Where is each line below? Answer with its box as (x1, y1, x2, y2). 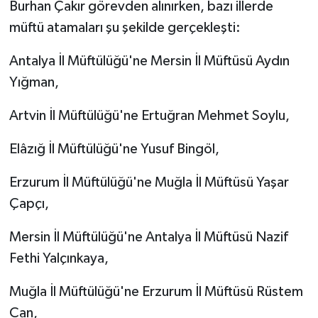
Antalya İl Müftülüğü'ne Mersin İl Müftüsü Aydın (9, 53, 290, 68)
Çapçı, (9, 196, 49, 211)
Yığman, (9, 75, 59, 89)
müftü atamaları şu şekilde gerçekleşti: (9, 20, 241, 35)
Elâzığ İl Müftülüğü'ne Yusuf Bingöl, (9, 141, 219, 156)
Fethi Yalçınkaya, (9, 251, 109, 265)
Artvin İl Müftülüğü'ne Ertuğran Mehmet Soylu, (9, 108, 290, 123)
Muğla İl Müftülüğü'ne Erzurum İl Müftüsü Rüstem (9, 284, 303, 299)
